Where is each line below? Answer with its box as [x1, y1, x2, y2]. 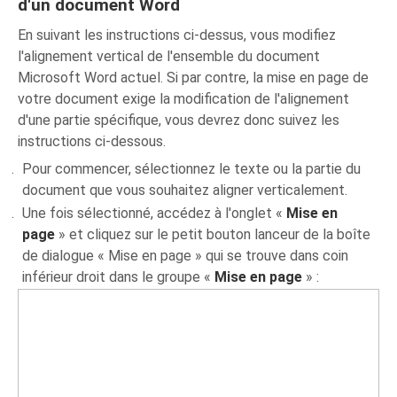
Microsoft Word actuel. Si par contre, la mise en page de [18, 68, 370, 86]
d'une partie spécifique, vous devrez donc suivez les [18, 111, 340, 128]
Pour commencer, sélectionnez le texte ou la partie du [22, 160, 362, 177]
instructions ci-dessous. [18, 132, 167, 150]
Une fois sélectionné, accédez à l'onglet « [22, 204, 287, 222]
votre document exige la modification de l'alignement [18, 90, 350, 107]
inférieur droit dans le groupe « [22, 268, 215, 285]
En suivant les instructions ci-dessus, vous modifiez [18, 26, 337, 43]
